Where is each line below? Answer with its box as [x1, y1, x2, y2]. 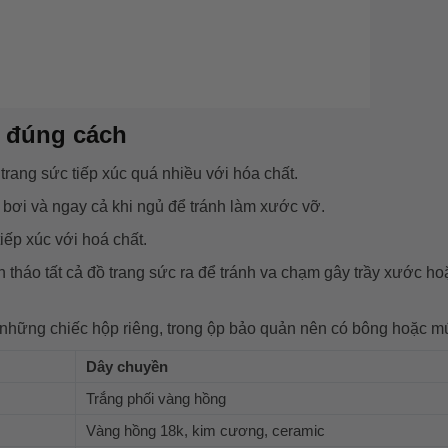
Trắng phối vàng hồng [86, 389, 226, 407]
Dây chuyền [86, 357, 168, 375]
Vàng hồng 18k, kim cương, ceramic [86, 421, 329, 439]
